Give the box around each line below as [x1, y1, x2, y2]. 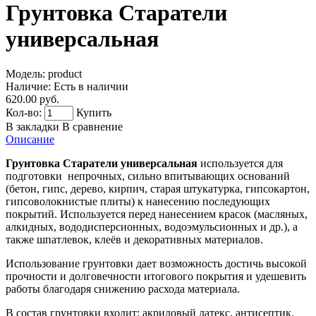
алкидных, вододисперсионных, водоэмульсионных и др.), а [6, 220, 298, 233]
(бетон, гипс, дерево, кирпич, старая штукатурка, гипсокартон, [6, 182, 310, 195]
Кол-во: [6, 106, 42, 119]
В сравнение [62, 120, 123, 133]
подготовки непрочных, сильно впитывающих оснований [6, 169, 290, 182]
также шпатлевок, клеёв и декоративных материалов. [6, 233, 263, 245]
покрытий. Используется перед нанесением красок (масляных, [6, 207, 308, 220]
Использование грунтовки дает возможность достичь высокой [6, 257, 307, 269]
